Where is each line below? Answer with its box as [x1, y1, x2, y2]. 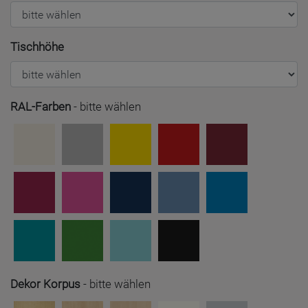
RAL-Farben [10, 100, 71, 113]
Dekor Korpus [10, 277, 80, 291]
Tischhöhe [10, 40, 64, 54]
